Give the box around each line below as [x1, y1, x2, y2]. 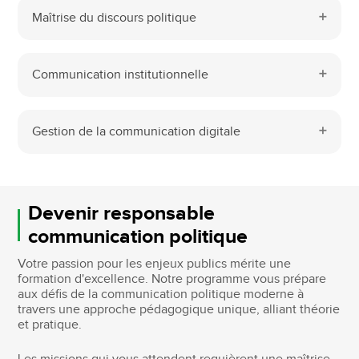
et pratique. [18, 317, 83, 333]
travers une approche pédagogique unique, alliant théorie [18, 302, 341, 318]
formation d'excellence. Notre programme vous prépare [18, 272, 327, 288]
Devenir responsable [28, 201, 216, 227]
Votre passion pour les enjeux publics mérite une [18, 256, 292, 272]
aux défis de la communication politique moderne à [18, 287, 305, 303]
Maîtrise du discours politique [32, 10, 197, 26]
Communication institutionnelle [32, 67, 209, 83]
